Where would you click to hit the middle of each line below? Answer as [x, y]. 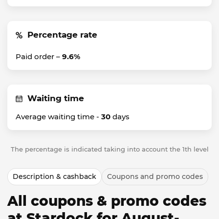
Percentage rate [62, 35]
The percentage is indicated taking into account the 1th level [109, 149]
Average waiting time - [58, 117]
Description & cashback [55, 176]
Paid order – [39, 56]
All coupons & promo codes [107, 201]
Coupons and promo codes [155, 176]
